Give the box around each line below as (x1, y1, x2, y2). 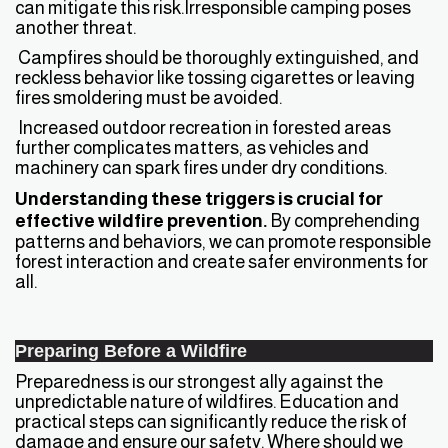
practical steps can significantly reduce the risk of (15, 411, 407, 433)
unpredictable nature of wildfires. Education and (15, 391, 399, 413)
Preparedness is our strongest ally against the (15, 371, 383, 393)
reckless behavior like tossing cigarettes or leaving (15, 67, 415, 89)
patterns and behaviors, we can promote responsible (15, 231, 431, 253)
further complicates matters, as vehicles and (15, 137, 369, 159)
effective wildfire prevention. (15, 210, 268, 232)
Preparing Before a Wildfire (15, 341, 247, 362)
